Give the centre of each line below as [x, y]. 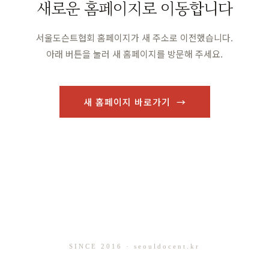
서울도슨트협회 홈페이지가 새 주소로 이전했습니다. [134, 38]
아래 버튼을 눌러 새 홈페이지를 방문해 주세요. [134, 54]
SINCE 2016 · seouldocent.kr [134, 246]
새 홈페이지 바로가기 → [134, 102]
